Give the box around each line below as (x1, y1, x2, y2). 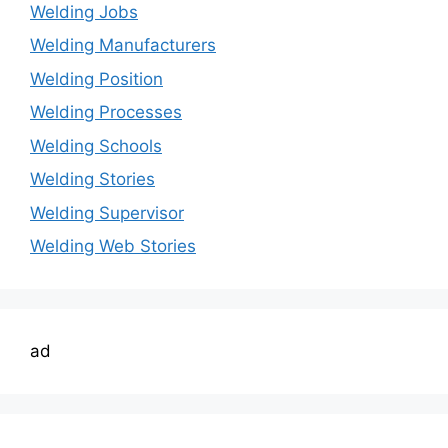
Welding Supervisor (30, 202, 184, 223)
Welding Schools (30, 135, 162, 156)
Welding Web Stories (30, 236, 196, 256)
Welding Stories (30, 169, 155, 189)
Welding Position (30, 68, 163, 89)
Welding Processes (30, 102, 182, 122)
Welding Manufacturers (30, 35, 216, 55)
